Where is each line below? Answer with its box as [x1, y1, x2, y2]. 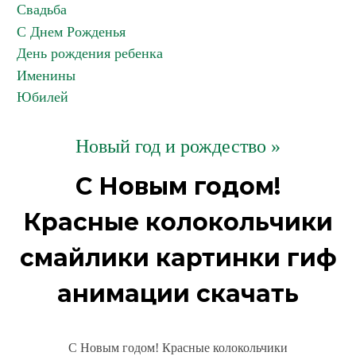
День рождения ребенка [17, 45, 163, 61]
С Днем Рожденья [17, 24, 126, 40]
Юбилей [17, 89, 68, 105]
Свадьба [17, 2, 67, 17]
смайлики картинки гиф [19, 243, 337, 273]
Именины [17, 68, 75, 83]
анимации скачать [57, 279, 299, 308]
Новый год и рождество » [75, 136, 281, 157]
